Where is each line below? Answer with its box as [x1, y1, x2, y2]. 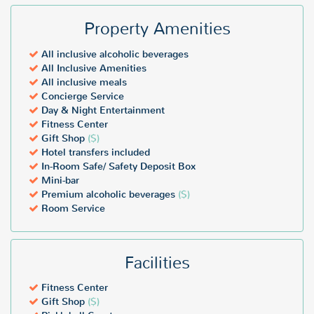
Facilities [124, 252, 190, 273]
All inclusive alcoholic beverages [39, 47, 189, 61]
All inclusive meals [39, 75, 127, 89]
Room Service [39, 201, 105, 215]
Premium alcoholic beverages [39, 187, 178, 201]
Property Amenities [83, 18, 231, 39]
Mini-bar [39, 173, 79, 187]
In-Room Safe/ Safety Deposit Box [39, 159, 196, 173]
